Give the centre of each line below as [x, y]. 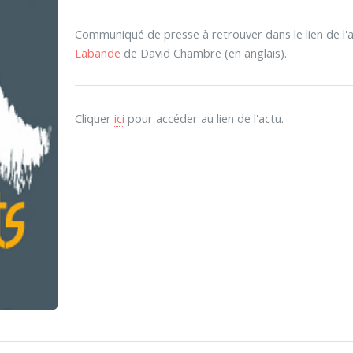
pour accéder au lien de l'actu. [204, 119]
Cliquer [94, 119]
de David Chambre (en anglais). [203, 52]
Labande [97, 52]
